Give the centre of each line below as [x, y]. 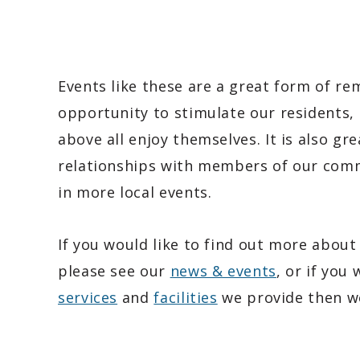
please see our [114, 270]
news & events [223, 270]
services [88, 297]
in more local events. [135, 192]
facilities [186, 297]
